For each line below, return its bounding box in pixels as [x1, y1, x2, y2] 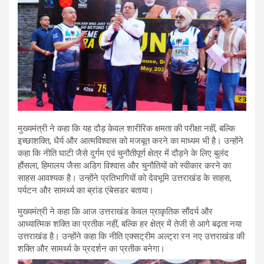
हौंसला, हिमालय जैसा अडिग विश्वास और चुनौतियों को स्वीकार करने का [18, 160, 231, 171]
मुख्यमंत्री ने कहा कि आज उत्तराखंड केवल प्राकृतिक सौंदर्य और [18, 206, 213, 217]
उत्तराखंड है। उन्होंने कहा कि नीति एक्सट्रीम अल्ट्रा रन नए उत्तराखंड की [18, 230, 245, 242]
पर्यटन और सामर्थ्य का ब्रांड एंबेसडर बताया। [18, 184, 154, 196]
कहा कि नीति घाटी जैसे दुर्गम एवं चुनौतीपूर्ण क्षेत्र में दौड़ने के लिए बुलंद [18, 147, 229, 159]
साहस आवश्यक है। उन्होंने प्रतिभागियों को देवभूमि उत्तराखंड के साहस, [18, 172, 232, 183]
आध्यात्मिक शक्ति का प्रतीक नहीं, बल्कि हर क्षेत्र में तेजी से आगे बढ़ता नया [18, 218, 242, 229]
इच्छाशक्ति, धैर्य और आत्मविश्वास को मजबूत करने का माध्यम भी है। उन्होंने [18, 135, 243, 146]
